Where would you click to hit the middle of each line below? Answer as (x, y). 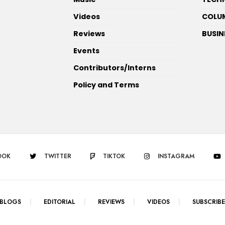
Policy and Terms (106, 85)
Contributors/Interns (116, 68)
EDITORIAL (60, 202)
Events (87, 51)
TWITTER (58, 156)
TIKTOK (114, 156)
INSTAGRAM (176, 156)
